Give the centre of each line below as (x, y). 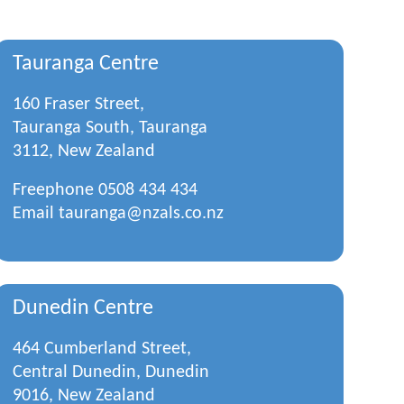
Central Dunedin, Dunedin (110, 372)
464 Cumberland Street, (101, 349)
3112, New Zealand (83, 151)
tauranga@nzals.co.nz (141, 214)
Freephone (55, 190)
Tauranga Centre (85, 64)
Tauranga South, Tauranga (110, 128)
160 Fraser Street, (78, 105)
